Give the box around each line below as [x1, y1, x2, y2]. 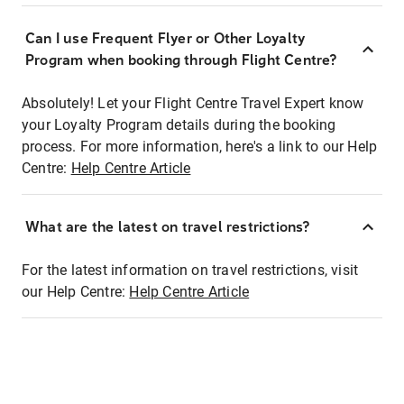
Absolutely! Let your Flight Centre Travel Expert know [22, 95, 364, 112]
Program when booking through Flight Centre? [25, 51, 337, 69]
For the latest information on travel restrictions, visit [22, 262, 359, 279]
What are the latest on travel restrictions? [25, 218, 310, 235]
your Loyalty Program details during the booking [22, 116, 336, 133]
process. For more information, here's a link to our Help [22, 138, 378, 155]
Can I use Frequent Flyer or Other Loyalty [25, 30, 306, 47]
